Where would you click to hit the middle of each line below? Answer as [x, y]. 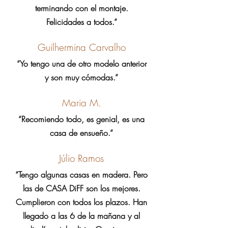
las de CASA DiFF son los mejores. [81, 188]
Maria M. [81, 103]
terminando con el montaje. [81, 8]
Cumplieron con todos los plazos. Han [81, 202]
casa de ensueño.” [81, 133]
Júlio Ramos [81, 158]
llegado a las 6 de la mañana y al [81, 216]
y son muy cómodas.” [81, 77]
